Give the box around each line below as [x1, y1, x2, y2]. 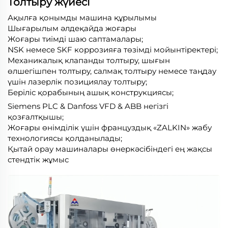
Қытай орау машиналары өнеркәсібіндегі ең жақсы [8, 144, 212, 154]
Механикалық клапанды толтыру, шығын [8, 55, 170, 66]
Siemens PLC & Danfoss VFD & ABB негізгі [8, 101, 168, 111]
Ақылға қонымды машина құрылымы [8, 13, 157, 23]
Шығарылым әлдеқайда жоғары [8, 23, 136, 34]
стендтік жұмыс [8, 155, 69, 165]
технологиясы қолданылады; [8, 133, 122, 144]
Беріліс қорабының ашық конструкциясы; [8, 88, 174, 98]
